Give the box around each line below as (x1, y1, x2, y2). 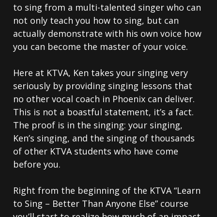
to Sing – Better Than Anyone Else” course (13, 198, 188, 210)
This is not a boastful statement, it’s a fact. (13, 106, 194, 118)
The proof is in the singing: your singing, (13, 119, 183, 131)
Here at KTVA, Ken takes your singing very (13, 67, 188, 79)
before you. (13, 158, 61, 170)
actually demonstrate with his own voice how (13, 28, 201, 40)
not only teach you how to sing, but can (13, 15, 179, 27)
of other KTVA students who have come (13, 145, 178, 157)
